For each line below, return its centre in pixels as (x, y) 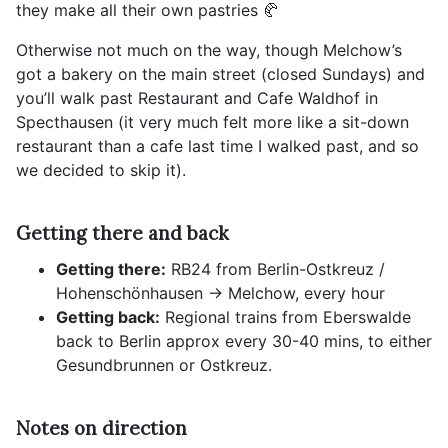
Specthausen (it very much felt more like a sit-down (212, 122)
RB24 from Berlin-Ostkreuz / (275, 268)
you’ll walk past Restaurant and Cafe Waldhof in (197, 98)
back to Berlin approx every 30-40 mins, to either (244, 340)
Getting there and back (122, 233)
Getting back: (108, 316)
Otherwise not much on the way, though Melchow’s (209, 50)
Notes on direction (101, 428)
